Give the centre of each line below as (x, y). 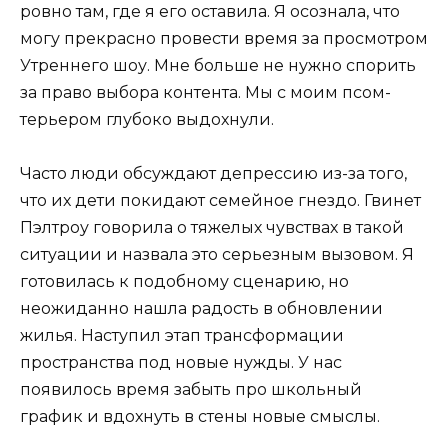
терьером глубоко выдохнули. (147, 120)
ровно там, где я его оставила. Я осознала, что (210, 12)
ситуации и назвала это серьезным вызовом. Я (217, 255)
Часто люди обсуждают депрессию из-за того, (213, 174)
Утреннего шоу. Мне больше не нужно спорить (218, 66)
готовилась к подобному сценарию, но (184, 282)
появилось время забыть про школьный (191, 390)
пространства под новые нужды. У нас (181, 363)
